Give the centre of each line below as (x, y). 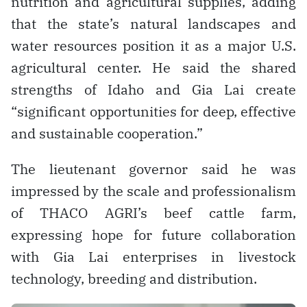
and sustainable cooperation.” (107, 134)
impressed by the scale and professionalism (153, 191)
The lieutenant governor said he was (153, 169)
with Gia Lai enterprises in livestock (153, 257)
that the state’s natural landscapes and (153, 24)
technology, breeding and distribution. (134, 279)
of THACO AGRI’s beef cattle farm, (153, 213)
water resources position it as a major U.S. (153, 46)
